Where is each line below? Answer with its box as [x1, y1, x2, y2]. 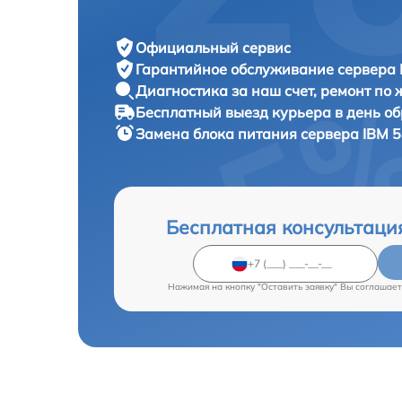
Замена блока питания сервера [135, 124, 363, 143]
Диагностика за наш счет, [135, 81, 320, 100]
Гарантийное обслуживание [135, 59, 337, 78]
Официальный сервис [135, 38, 291, 57]
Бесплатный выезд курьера [135, 102, 335, 121]
